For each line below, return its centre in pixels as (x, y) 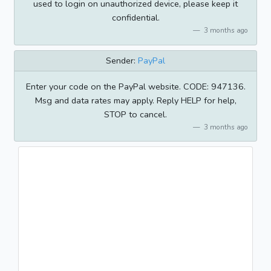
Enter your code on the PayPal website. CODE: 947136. (135, 87)
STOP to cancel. (135, 115)
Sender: (122, 60)
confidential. (135, 18)
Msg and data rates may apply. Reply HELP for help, (135, 101)
